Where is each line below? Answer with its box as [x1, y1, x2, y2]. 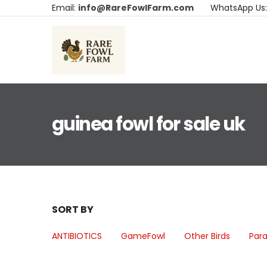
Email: [52, 2, 78, 14]
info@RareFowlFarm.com [78, 2, 194, 14]
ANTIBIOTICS [52, 230, 102, 242]
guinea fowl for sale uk [52, 111, 245, 137]
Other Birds [184, 230, 230, 242]
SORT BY [52, 203, 94, 216]
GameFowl [121, 230, 165, 242]
